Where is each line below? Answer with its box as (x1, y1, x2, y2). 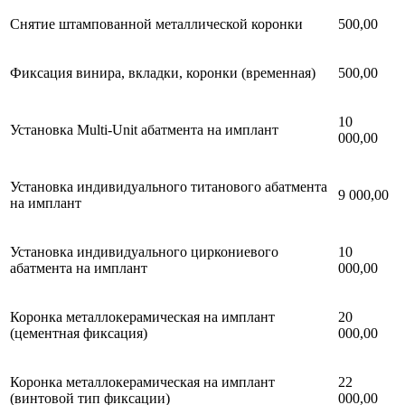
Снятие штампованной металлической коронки (10, 16, 303, 33)
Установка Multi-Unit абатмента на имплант (10, 122, 282, 138)
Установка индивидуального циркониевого (10, 244, 278, 260)
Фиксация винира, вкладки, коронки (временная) (10, 65, 316, 81)
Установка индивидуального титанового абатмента (10, 179, 327, 195)
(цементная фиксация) (10, 325, 147, 342)
